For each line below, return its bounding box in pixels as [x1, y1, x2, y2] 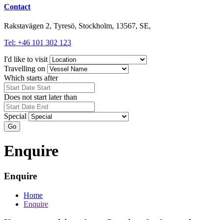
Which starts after [4, 73, 58, 82]
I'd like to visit [4, 55, 48, 63]
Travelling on [4, 64, 45, 73]
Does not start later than [4, 92, 77, 101]
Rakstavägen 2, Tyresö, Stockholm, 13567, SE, [4, 21, 151, 30]
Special [4, 111, 27, 120]
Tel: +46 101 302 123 [4, 38, 71, 47]
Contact [4, 2, 30, 11]
